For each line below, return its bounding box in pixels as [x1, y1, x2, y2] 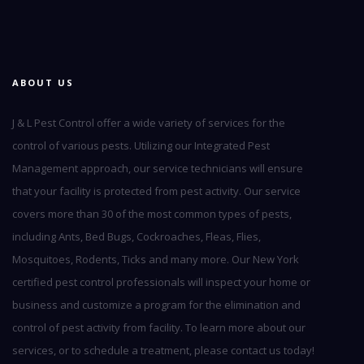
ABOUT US [12, 76, 74, 89]
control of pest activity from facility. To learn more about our [12, 319, 305, 335]
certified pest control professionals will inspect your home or [12, 274, 310, 289]
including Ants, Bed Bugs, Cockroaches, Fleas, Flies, [12, 228, 261, 244]
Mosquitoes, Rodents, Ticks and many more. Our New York [12, 251, 299, 266]
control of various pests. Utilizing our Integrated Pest [12, 137, 270, 153]
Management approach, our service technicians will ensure [12, 160, 303, 175]
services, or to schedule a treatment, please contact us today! [12, 342, 314, 357]
